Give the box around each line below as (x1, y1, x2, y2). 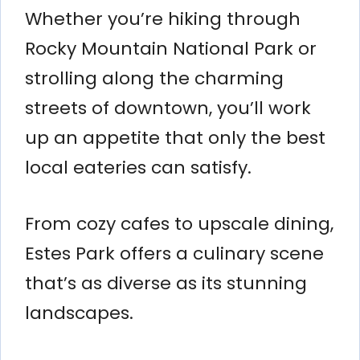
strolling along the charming (25, 65, 284, 91)
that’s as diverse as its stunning (25, 270, 307, 296)
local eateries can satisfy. (25, 154, 252, 180)
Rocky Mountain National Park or (25, 35, 317, 61)
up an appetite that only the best (25, 125, 325, 150)
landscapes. (25, 300, 133, 325)
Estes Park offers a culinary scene (25, 240, 324, 266)
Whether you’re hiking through (25, 6, 301, 31)
